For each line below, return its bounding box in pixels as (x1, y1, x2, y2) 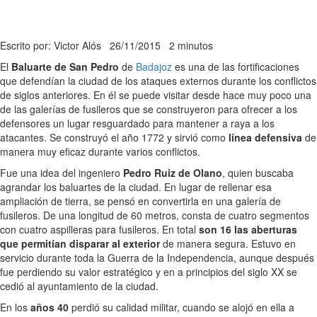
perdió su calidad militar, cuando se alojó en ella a (69, 299, 294, 314)
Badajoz (136, 59, 172, 74)
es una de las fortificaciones (172, 59, 299, 74)
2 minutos (169, 38, 213, 52)
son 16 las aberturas (199, 221, 297, 236)
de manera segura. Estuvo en (160, 236, 296, 250)
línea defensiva (229, 129, 302, 144)
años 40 (30, 299, 69, 314)
